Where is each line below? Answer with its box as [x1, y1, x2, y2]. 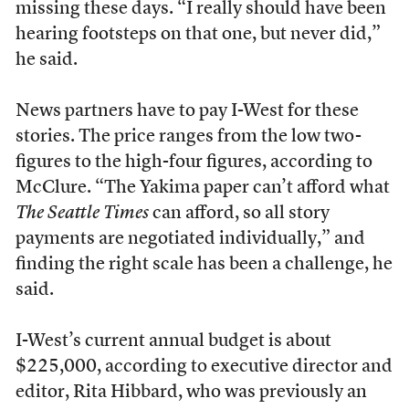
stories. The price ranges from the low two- [15, 128, 362, 146]
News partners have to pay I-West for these [15, 102, 359, 121]
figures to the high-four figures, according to [15, 153, 372, 172]
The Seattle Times [15, 204, 149, 223]
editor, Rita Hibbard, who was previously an [15, 383, 367, 402]
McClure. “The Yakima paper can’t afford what [15, 179, 390, 197]
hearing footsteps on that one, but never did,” [15, 26, 381, 44]
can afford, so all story [148, 204, 330, 223]
